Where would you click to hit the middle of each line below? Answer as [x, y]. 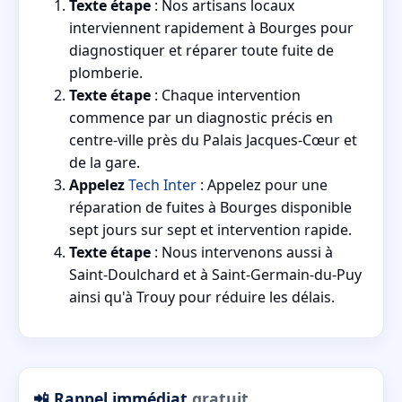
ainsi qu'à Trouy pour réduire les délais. [202, 297]
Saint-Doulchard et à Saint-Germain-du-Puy [215, 275]
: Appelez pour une [262, 185]
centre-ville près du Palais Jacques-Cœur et [213, 140]
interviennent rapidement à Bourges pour [211, 28]
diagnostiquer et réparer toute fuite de [201, 51]
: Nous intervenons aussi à [242, 253]
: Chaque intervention [226, 96]
